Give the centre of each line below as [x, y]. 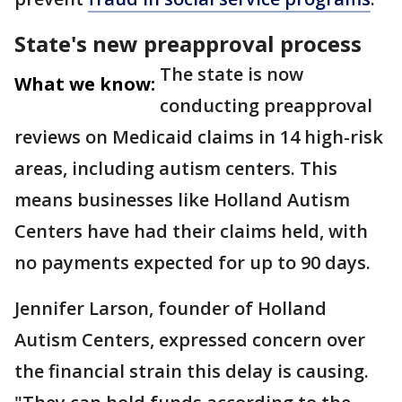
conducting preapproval [266, 105]
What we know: [85, 84]
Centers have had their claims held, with [191, 231]
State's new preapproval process [188, 44]
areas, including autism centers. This [176, 168]
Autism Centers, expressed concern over [190, 340]
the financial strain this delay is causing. [192, 371]
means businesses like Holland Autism [182, 200]
